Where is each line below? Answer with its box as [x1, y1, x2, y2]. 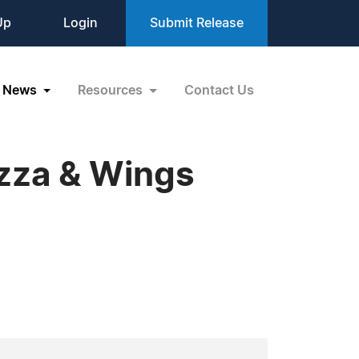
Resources [78, 83, 147, 97]
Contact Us [184, 83, 254, 97]
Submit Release [150, 17, 244, 30]
